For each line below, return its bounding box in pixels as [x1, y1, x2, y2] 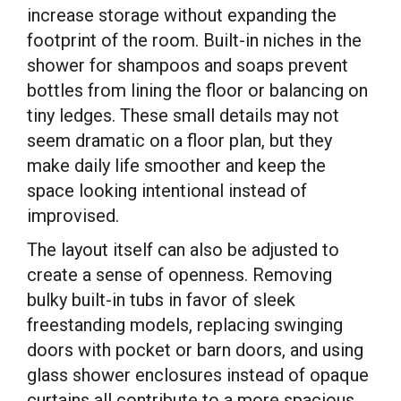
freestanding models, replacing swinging [27, 314, 343, 336]
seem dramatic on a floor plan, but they [27, 130, 332, 151]
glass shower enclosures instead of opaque [27, 364, 369, 386]
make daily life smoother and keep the [27, 155, 326, 176]
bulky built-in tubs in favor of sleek [27, 289, 295, 311]
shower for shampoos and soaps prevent [27, 55, 348, 76]
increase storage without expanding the [27, 4, 337, 26]
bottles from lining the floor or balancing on [27, 80, 368, 101]
